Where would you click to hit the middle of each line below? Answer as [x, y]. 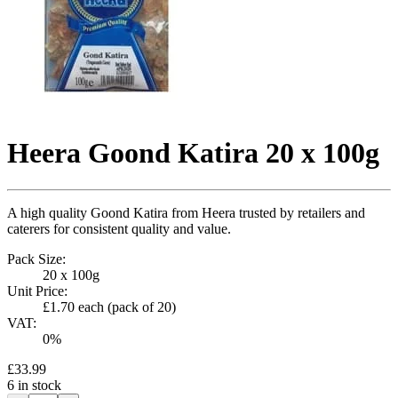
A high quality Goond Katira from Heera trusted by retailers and [186, 212]
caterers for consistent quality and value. [119, 228]
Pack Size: [36, 259]
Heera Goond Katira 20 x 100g [193, 153]
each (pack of [116, 306]
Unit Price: [37, 291]
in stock [38, 385]
